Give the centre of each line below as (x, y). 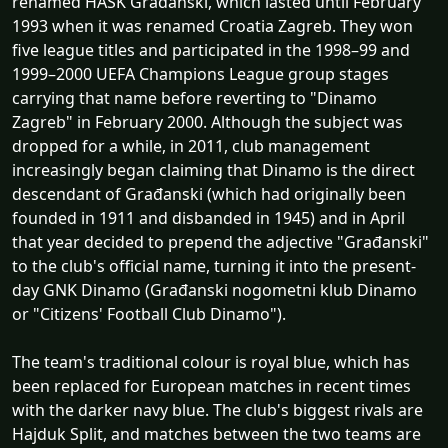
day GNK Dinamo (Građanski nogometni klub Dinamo (214, 289)
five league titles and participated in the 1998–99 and (211, 49)
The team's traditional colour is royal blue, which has (211, 361)
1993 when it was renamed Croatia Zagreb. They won (212, 25)
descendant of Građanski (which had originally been (209, 193)
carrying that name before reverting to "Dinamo (194, 97)
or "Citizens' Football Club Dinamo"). (149, 313)
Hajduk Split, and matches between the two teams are (216, 433)
